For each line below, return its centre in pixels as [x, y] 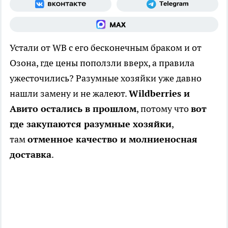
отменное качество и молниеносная [112, 139]
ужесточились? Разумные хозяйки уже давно [106, 78]
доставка [31, 155]
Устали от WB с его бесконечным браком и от [106, 48]
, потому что [164, 109]
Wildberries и [159, 94]
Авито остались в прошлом [73, 109]
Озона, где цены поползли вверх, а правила [102, 63]
